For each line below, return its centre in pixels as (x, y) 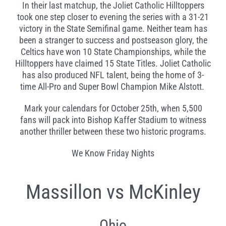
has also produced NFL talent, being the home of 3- (113, 75)
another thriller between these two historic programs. (113, 132)
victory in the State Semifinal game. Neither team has (113, 29)
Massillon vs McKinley (113, 192)
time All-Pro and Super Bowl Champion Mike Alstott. (112, 87)
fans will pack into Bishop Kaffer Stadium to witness (113, 120)
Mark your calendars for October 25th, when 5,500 (113, 108)
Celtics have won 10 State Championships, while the (113, 52)
